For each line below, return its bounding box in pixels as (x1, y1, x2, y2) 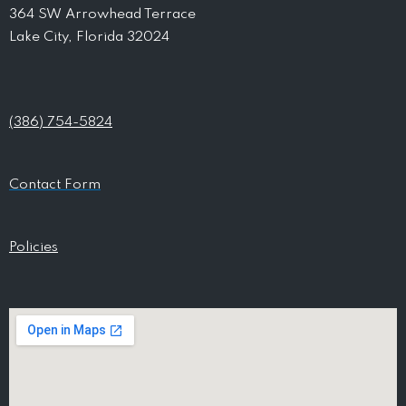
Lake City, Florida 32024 (9, 30, 169, 45)
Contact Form (9, 178, 101, 193)
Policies (9, 240, 58, 256)
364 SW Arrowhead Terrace (9, 7, 196, 23)
